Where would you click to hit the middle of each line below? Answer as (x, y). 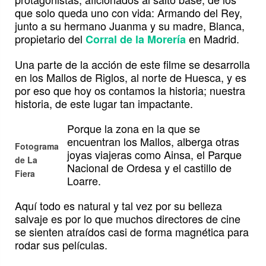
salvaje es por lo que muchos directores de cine (128, 219)
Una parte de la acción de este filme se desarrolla (132, 64)
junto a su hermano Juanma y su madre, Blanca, (130, 26)
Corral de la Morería (136, 39)
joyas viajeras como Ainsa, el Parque (154, 155)
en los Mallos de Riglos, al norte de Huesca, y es (131, 77)
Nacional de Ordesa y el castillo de (149, 168)
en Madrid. (213, 39)
